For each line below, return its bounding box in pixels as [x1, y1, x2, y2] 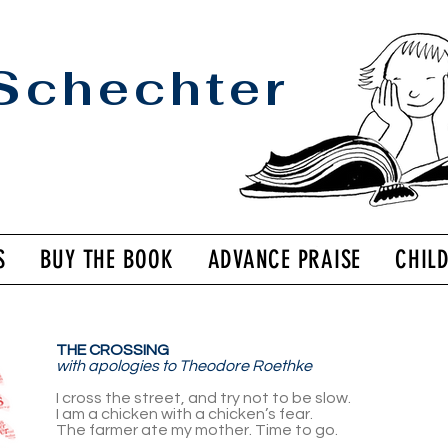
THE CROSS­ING [56, 342, 169, 358]
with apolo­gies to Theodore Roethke [56, 358, 312, 374]
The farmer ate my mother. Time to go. [56, 422, 338, 438]
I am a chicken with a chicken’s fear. [56, 406, 313, 422]
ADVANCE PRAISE [207, 245, 362, 274]
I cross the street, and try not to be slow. [56, 390, 351, 406]
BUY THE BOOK [39, 245, 174, 274]
